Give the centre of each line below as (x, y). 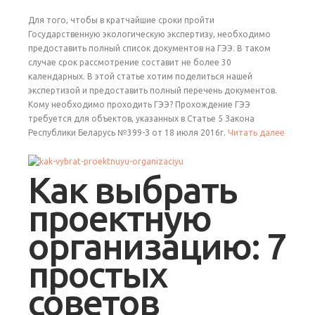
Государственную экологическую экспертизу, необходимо (149, 34)
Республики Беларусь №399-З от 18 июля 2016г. (128, 132)
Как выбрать (133, 189)
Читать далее (256, 132)
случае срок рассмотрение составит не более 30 (130, 62)
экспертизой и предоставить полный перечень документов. (153, 90)
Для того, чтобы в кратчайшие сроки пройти (121, 20)
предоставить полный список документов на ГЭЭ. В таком (149, 48)
